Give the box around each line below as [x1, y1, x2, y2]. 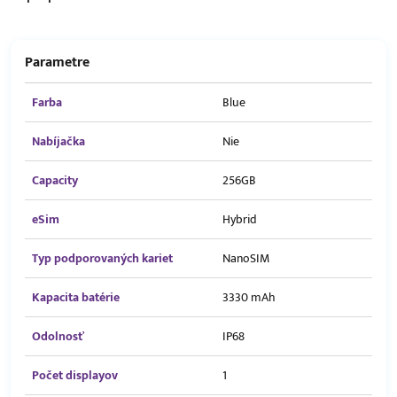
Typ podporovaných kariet [32, 248, 173, 269]
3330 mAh [222, 287, 276, 308]
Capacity [32, 170, 78, 191]
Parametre [25, 51, 90, 75]
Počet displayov [32, 365, 118, 386]
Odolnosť [32, 326, 84, 347]
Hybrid [222, 209, 257, 230]
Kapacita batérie [32, 287, 120, 308]
